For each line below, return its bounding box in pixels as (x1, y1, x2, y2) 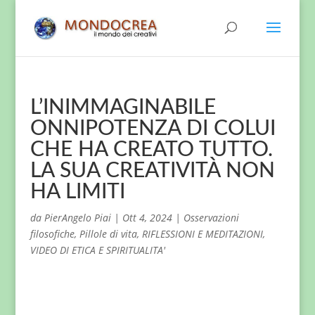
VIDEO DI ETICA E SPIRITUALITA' (30, 243, 165, 257)
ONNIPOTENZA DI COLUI (30, 118, 276, 139)
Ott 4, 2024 (122, 211, 172, 224)
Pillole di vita (79, 227, 137, 240)
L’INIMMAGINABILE (30, 97, 216, 118)
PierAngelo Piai (44, 211, 111, 224)
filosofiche (30, 227, 75, 240)
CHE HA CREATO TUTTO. (30, 139, 273, 160)
